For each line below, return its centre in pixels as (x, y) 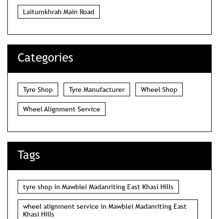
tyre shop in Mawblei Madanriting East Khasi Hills (98, 186)
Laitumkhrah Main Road (59, 11)
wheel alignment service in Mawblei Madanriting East (105, 206)
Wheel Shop (159, 89)
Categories (45, 57)
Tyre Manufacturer (97, 89)
